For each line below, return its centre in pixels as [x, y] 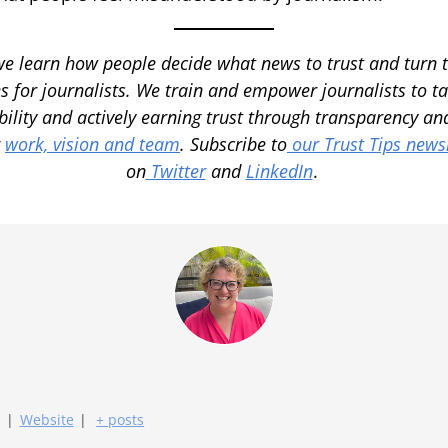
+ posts [120, 419]
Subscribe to [238, 143]
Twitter [175, 170]
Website [46, 419]
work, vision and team [92, 143]
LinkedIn [279, 170]
